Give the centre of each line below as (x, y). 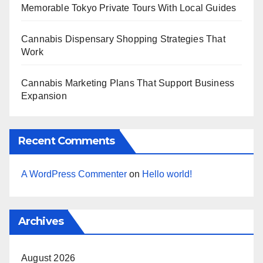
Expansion (44, 96)
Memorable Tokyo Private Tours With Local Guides (129, 8)
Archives (41, 222)
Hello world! (167, 174)
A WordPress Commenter (74, 174)
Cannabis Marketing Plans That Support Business (128, 83)
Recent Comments (67, 141)
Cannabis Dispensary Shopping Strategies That (123, 39)
